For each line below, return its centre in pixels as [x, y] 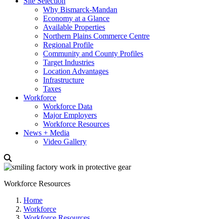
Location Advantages [76, 71]
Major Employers [70, 115]
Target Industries [69, 62]
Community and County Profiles [93, 54]
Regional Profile [68, 45]
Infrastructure [64, 80]
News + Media [46, 133]
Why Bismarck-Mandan [80, 10]
